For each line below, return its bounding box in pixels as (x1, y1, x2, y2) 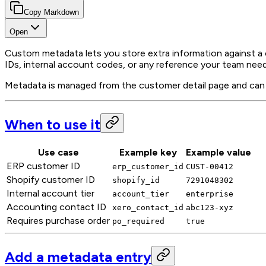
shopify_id (112, 175, 160, 185)
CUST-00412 (186, 161, 233, 171)
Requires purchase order (7, 214, 110, 226)
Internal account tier (7, 187, 94, 199)
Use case (37, 146, 79, 158)
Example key (119, 146, 177, 158)
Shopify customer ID (7, 173, 95, 185)
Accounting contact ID (7, 201, 106, 213)
